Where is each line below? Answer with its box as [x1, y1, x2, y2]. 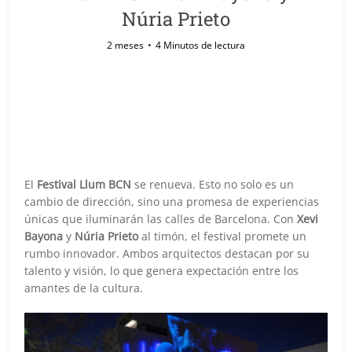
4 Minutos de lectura [156, 38, 245, 52]
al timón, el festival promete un [138, 229, 307, 244]
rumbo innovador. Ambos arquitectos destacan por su [24, 246, 310, 261]
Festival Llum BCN [37, 177, 132, 192]
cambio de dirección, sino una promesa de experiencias [24, 194, 320, 209]
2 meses [107, 38, 144, 52]
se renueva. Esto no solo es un [131, 177, 295, 192]
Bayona [24, 229, 64, 244]
